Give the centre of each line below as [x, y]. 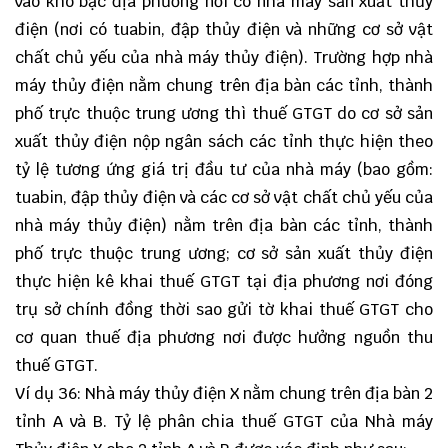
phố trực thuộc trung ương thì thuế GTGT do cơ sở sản [224, 113]
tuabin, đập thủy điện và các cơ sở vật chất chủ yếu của [224, 197]
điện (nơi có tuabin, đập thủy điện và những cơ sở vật [224, 29]
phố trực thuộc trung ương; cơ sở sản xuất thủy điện [224, 253]
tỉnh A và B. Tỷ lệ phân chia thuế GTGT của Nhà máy [224, 421]
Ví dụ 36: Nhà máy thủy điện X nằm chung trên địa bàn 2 [224, 393]
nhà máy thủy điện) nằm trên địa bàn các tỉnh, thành [224, 225]
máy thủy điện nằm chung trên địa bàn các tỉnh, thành [224, 85]
